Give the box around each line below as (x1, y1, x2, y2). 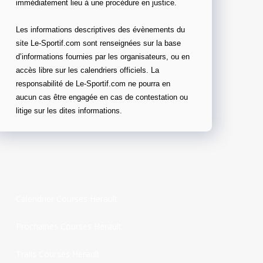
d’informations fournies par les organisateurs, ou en (16, 52, 190, 61)
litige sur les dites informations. (16, 106, 122, 115)
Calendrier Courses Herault (16, 193, 117, 204)
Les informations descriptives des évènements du (16, 25, 185, 34)
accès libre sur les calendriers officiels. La (16, 66, 159, 75)
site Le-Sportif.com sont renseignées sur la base (16, 39, 181, 48)
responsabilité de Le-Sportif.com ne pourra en (16, 79, 170, 88)
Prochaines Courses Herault (16, 220, 122, 232)
